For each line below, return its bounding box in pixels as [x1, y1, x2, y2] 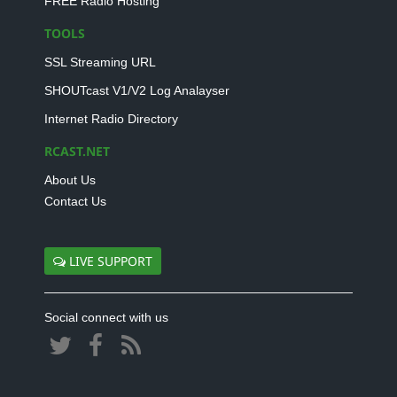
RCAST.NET [44, 143, 110, 160]
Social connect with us [44, 310, 168, 324]
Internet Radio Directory [44, 112, 178, 126]
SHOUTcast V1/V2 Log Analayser [44, 83, 230, 97]
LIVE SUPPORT [66, 253, 152, 269]
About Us [44, 173, 96, 187]
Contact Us [44, 194, 106, 208]
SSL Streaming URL [44, 55, 156, 69]
